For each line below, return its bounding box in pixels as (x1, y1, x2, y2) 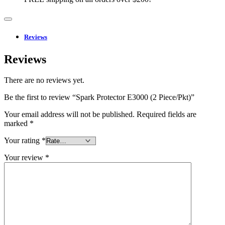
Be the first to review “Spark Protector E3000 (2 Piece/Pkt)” (4, 93, 194, 102)
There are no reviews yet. (4, 76, 84, 85)
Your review (4, 153, 45, 162)
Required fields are (137, 110, 196, 119)
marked (4, 119, 30, 128)
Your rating (4, 136, 42, 145)
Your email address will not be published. (4, 110, 135, 119)
